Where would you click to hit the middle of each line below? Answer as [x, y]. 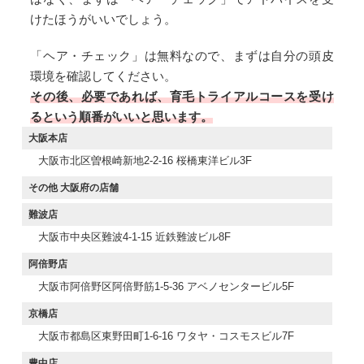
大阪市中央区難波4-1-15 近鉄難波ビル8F [135, 236]
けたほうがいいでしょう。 [104, 19]
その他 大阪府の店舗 [74, 187]
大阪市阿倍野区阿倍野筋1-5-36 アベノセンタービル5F [167, 286]
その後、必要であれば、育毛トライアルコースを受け [182, 96]
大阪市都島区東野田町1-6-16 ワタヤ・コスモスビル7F [167, 336]
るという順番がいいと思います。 [122, 116]
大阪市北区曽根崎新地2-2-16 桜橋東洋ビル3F [145, 160]
